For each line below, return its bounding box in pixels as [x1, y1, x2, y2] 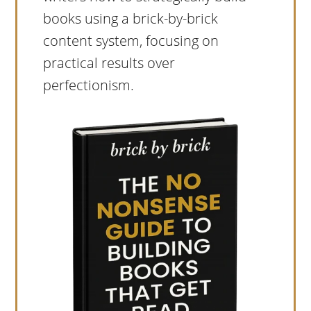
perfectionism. [42, 76, 134, 95]
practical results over [42, 53, 175, 73]
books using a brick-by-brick [42, 9, 218, 28]
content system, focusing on [42, 31, 219, 51]
